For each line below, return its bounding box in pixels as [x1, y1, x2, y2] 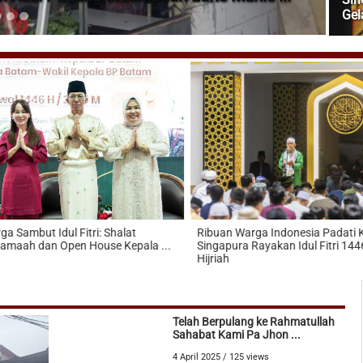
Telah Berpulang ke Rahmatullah [173, 314, 335, 328]
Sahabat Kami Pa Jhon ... [173, 327, 301, 341]
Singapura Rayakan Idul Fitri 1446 [191, 238, 361, 252]
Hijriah [191, 251, 224, 265]
